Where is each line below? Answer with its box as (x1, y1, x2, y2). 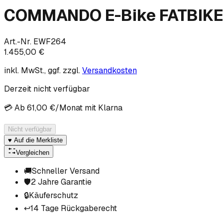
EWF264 (33, 36, 66, 47)
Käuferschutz (29, 190, 78, 201)
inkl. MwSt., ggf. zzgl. (4, 65, 80, 76)
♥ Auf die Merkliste (8, 136, 63, 144)
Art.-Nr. (4, 36, 33, 47)
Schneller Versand (32, 165, 100, 176)
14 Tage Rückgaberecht (30, 203, 117, 214)
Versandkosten (82, 65, 137, 76)
